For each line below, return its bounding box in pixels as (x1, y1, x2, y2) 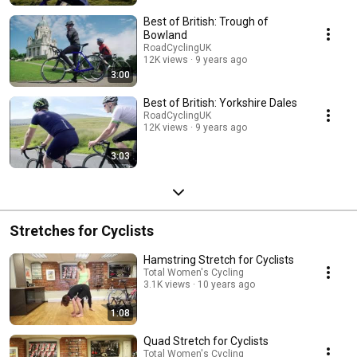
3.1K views (143, 278, 190, 290)
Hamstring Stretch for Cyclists (143, 253, 294, 266)
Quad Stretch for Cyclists (143, 334, 269, 347)
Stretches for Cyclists (10, 222, 154, 239)
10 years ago (198, 278, 255, 290)
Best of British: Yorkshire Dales (143, 96, 297, 109)
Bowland (143, 28, 187, 41)
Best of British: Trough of (143, 14, 269, 28)
